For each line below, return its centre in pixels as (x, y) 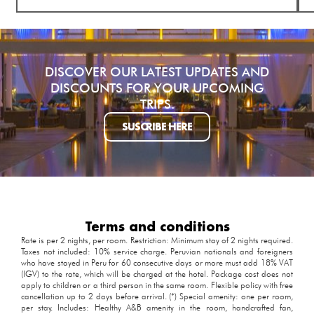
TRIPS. (157, 104)
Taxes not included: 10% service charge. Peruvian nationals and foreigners (157, 251)
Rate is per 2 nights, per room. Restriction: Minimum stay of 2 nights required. (157, 240)
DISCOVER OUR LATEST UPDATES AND (157, 71)
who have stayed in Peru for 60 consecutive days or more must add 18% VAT (157, 262)
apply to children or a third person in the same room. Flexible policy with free (157, 285)
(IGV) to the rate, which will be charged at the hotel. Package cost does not (157, 273)
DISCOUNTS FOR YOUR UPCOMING (157, 88)
